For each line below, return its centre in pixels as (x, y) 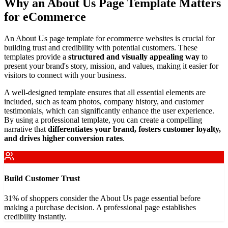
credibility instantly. (35, 217)
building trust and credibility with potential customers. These (101, 47)
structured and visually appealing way (134, 56)
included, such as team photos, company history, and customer (104, 101)
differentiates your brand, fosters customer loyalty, (134, 129)
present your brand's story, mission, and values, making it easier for (111, 66)
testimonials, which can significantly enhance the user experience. (109, 110)
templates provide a (36, 56)
